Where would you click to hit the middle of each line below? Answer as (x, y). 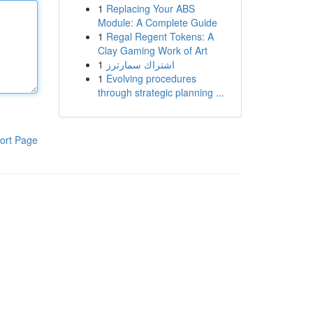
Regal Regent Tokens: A (160, 36)
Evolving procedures (151, 78)
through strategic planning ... (161, 92)
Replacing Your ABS (150, 8)
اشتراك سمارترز (140, 64)
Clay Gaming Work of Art (152, 50)
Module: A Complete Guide (157, 22)
